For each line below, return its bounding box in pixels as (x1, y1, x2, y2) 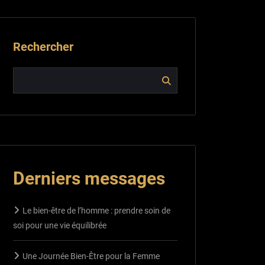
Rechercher (13, 40, 73, 54)
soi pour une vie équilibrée (13, 220, 106, 230)
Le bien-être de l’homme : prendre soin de (22, 205, 170, 215)
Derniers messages (13, 167, 165, 189)
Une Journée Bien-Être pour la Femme (22, 251, 160, 261)
